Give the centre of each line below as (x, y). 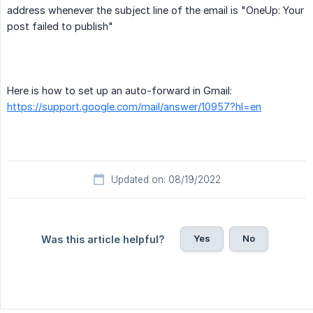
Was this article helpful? (103, 240)
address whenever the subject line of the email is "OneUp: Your (155, 10)
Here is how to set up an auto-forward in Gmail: (119, 91)
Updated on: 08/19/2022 (166, 180)
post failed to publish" (60, 27)
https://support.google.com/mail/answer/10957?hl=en (134, 107)
